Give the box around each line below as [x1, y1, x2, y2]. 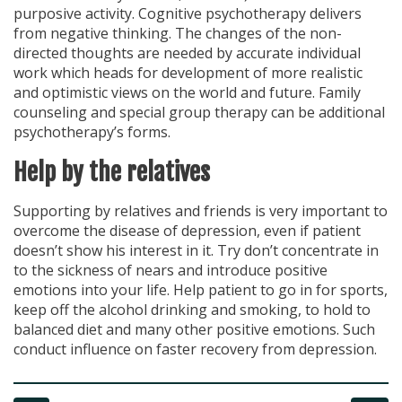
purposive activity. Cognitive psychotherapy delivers [13, 3, 362, 23]
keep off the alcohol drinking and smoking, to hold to [13, 300, 371, 320]
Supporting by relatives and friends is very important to [13, 201, 388, 222]
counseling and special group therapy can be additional [13, 101, 385, 122]
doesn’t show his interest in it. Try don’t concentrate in [13, 240, 379, 261]
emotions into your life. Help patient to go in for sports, [13, 280, 388, 301]
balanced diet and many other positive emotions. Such [13, 319, 375, 340]
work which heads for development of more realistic [13, 62, 363, 83]
